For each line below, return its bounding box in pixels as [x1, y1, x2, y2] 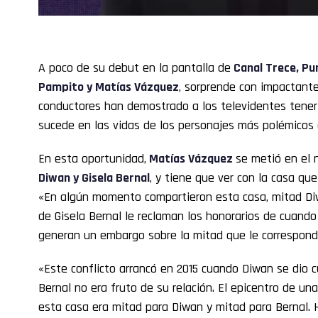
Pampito [38, 78, 84, 95]
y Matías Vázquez [84, 78, 179, 95]
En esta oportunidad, [38, 150, 146, 167]
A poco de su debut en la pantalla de [38, 59, 231, 76]
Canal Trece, [231, 59, 302, 76]
